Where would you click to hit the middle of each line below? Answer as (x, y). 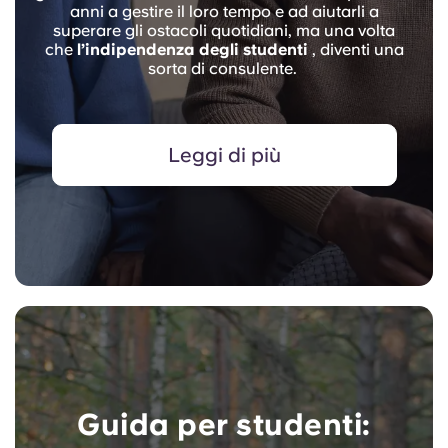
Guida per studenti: (224, 424)
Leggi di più (224, 155)
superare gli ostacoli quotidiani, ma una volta (224, 31)
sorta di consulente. (224, 69)
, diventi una (355, 50)
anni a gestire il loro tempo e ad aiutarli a (224, 12)
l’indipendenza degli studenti (192, 50)
